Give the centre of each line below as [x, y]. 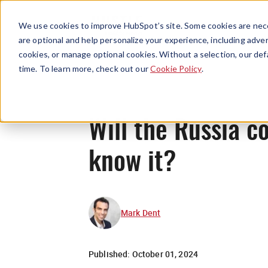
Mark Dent [141, 212]
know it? [132, 164]
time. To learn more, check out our [84, 68]
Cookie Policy [176, 68]
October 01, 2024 [165, 254]
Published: [110, 254]
